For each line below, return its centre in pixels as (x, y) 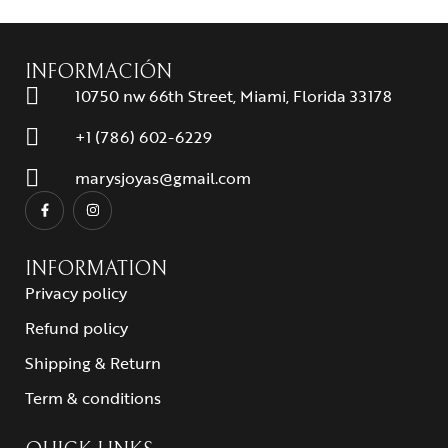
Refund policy (76, 327)
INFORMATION (96, 269)
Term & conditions (93, 397)
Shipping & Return (93, 362)
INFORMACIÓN (98, 72)
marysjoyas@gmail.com (163, 177)
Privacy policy (76, 292)
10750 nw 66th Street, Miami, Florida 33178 (233, 95)
